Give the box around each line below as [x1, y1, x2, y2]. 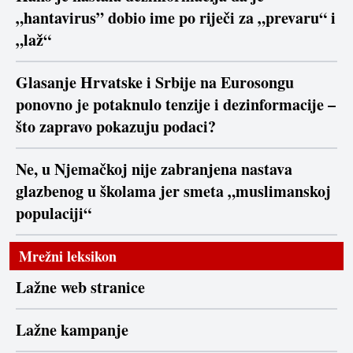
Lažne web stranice [16, 276, 145, 299]
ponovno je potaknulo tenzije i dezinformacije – [16, 93, 336, 117]
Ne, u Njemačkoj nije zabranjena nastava [16, 158, 292, 181]
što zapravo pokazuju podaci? [16, 115, 216, 139]
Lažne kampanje [16, 318, 128, 342]
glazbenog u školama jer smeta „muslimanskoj [16, 180, 331, 203]
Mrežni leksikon [19, 246, 117, 267]
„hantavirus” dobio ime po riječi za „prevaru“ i [16, 6, 336, 30]
